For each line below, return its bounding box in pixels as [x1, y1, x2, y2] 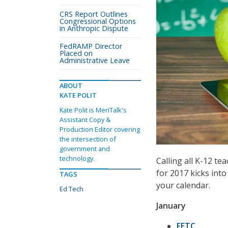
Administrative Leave [60, 55, 130, 65]
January [156, 200, 186, 212]
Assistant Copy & [60, 115, 110, 124]
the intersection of [60, 134, 116, 144]
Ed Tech [60, 184, 83, 193]
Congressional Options [60, 16, 136, 26]
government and [60, 144, 110, 153]
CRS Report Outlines [60, 9, 128, 19]
